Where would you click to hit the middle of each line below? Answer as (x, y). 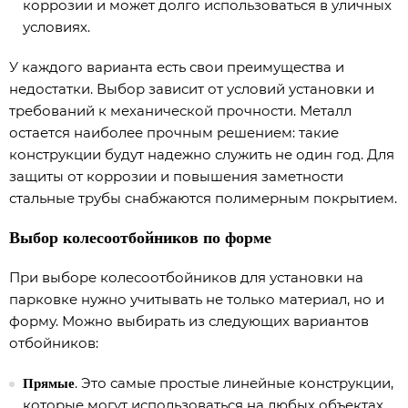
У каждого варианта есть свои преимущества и (177, 67)
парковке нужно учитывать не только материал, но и (197, 299)
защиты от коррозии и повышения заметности (176, 176)
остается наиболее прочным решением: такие (174, 133)
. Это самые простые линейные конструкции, (234, 383)
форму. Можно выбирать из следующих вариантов (189, 321)
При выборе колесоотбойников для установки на (186, 277)
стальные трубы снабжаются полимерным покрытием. (203, 198)
